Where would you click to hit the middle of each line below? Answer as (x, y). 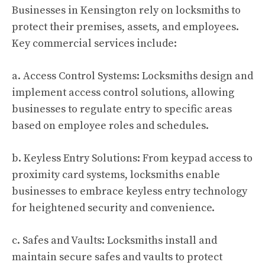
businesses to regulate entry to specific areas (122, 109)
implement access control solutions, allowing (123, 93)
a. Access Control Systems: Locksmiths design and (132, 76)
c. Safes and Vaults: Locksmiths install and (114, 240)
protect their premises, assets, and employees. (125, 27)
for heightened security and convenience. (113, 208)
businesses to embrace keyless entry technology (130, 191)
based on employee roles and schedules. (110, 126)
